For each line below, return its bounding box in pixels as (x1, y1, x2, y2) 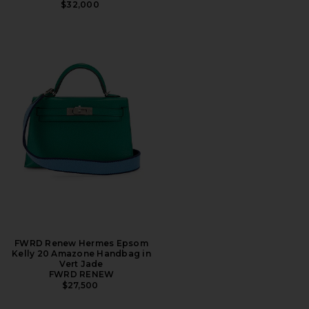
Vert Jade (59, 258, 103, 269)
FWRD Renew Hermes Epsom (14, 237, 148, 248)
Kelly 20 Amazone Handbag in (12, 248, 151, 259)
